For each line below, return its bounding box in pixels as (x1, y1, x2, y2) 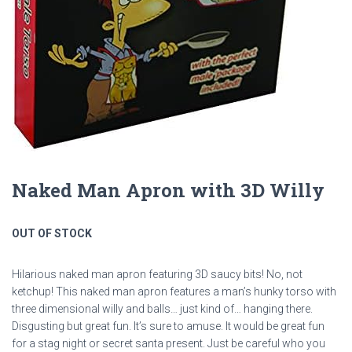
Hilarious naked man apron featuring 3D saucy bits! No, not (12, 268, 302, 280)
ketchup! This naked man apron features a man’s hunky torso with (12, 285, 336, 298)
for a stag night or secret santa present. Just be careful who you (12, 337, 325, 350)
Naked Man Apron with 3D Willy (12, 178, 324, 203)
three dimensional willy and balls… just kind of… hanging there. (12, 302, 313, 315)
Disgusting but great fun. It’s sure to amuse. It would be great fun (12, 320, 324, 332)
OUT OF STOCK (12, 227, 92, 240)
